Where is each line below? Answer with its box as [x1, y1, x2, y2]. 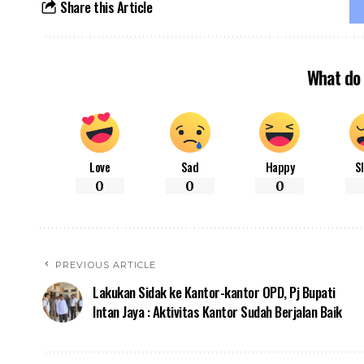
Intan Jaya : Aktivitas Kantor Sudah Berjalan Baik [93, 301, 342, 322]
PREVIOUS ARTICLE [55, 259, 157, 271]
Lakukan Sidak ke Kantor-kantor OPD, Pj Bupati [93, 282, 336, 302]
